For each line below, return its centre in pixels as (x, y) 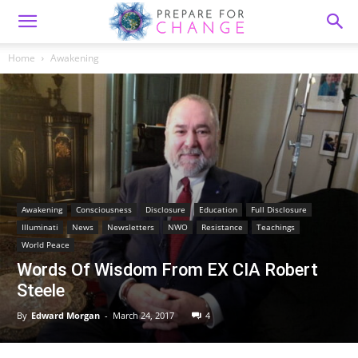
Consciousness (104, 209)
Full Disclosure (279, 209)
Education (218, 209)
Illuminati (40, 227)
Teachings (276, 227)
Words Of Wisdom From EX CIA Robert (167, 269)
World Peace (46, 244)
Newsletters (131, 227)
